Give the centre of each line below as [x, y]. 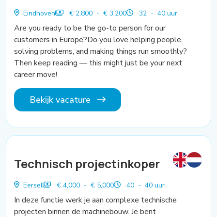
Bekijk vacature [61, 100]
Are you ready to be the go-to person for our [90, 28]
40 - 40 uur [145, 185]
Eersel [33, 185]
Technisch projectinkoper [87, 163]
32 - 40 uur [157, 13]
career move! [36, 74]
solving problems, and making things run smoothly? [101, 51]
